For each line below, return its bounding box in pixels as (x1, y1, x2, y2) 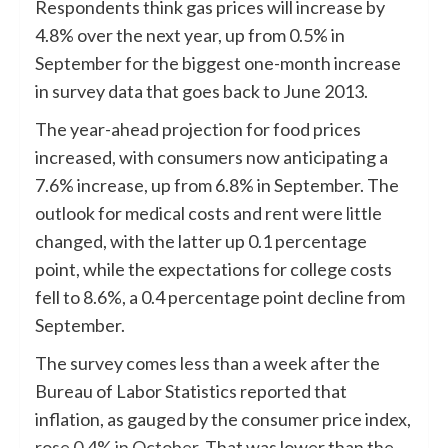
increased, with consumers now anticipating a (35, 145, 388, 168)
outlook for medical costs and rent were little (35, 201, 382, 224)
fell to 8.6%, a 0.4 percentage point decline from (35, 285, 405, 308)
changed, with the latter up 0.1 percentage (35, 229, 367, 252)
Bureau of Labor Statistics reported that (35, 379, 347, 402)
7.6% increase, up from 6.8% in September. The (35, 173, 399, 196)
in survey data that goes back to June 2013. (35, 79, 368, 102)
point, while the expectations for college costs (35, 257, 392, 280)
